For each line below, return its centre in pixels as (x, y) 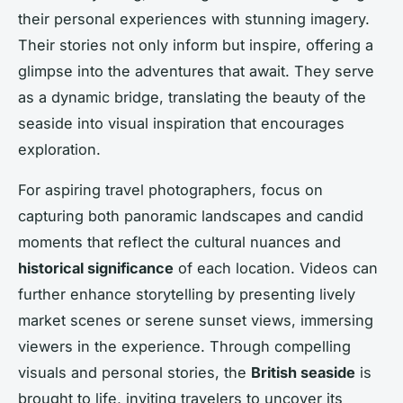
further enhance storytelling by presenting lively (187, 294)
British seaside (303, 372)
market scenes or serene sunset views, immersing (196, 320)
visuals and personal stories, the (134, 372)
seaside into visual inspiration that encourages (181, 123)
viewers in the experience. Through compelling (184, 346)
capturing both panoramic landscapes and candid (191, 215)
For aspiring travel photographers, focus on (170, 189)
